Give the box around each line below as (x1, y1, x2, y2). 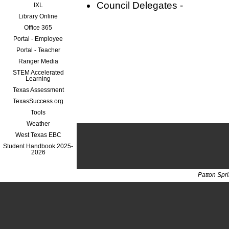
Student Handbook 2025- (3, 142, 74, 150)
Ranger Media (18, 57, 58, 65)
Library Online (18, 12, 58, 20)
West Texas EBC (15, 131, 61, 139)
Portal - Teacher (16, 46, 60, 54)
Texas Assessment (13, 86, 64, 94)
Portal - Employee (13, 35, 63, 42)
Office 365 (24, 24, 53, 31)
